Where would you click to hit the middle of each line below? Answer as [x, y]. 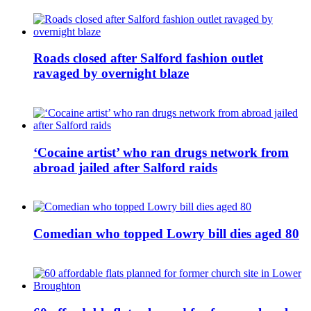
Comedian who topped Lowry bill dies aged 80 [166, 234]
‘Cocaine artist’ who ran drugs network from [161, 152]
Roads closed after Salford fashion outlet [148, 58]
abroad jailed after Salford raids [125, 167]
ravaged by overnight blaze [111, 74]
